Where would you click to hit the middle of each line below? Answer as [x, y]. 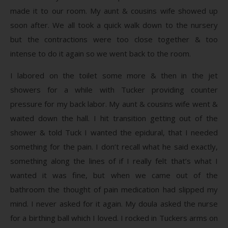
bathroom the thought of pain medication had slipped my [114, 189]
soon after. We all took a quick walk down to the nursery [114, 25]
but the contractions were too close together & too [114, 39]
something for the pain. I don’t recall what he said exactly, [114, 146]
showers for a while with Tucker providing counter [114, 89]
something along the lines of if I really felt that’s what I [114, 161]
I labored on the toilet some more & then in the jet [114, 75]
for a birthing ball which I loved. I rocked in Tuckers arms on [114, 218]
